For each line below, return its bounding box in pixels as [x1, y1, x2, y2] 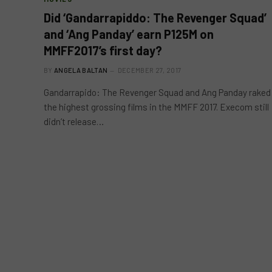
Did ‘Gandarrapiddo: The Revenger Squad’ [44, 10, 267, 25]
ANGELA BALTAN [54, 66, 108, 74]
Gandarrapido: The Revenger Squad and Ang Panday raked [44, 86, 271, 98]
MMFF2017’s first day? [44, 42, 162, 58]
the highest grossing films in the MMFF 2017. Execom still [44, 101, 269, 112]
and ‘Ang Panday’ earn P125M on [44, 26, 214, 41]
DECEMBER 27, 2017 [117, 66, 182, 74]
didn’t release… [44, 115, 104, 127]
